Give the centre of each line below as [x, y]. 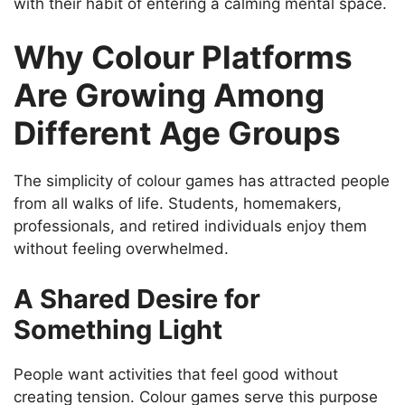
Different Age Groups [177, 133]
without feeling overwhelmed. [121, 249]
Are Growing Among [169, 95]
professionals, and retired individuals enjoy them [190, 226]
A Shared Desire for [137, 298]
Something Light [118, 329]
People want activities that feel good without [176, 374]
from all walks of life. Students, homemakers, [178, 204]
